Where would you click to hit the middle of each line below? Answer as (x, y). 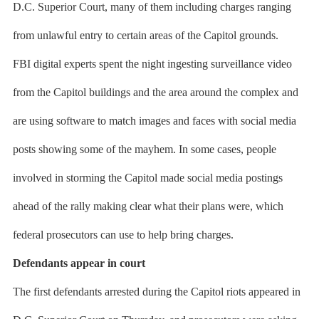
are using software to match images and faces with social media (154, 121)
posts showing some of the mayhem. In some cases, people (144, 149)
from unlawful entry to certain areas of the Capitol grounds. (145, 35)
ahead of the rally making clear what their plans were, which (148, 206)
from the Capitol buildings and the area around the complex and (155, 92)
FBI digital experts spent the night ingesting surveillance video (152, 64)
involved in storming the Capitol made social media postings (147, 178)
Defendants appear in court (79, 263)
